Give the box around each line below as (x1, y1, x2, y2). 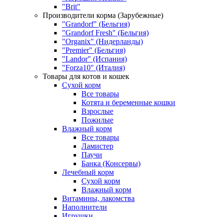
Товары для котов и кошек (43, 72, 129, 81)
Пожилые (81, 116, 113, 124)
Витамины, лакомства (62, 194, 135, 203)
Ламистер (81, 142, 113, 151)
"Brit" (62, 2, 80, 11)
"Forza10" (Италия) (62, 63, 125, 72)
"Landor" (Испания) (62, 55, 127, 63)
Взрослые (81, 107, 113, 116)
